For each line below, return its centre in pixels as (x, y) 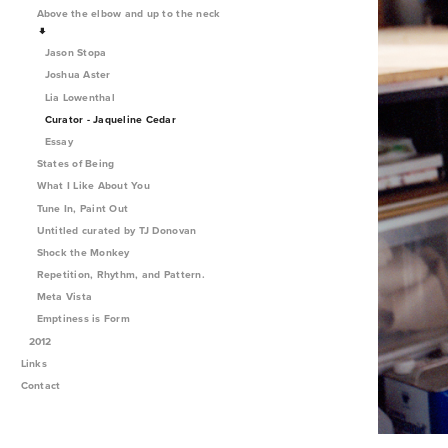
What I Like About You (95, 186)
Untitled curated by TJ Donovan (116, 230)
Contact (40, 386)
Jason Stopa (75, 53)
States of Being (77, 164)
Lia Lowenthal (79, 97)
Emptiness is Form (85, 319)
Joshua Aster (77, 75)
